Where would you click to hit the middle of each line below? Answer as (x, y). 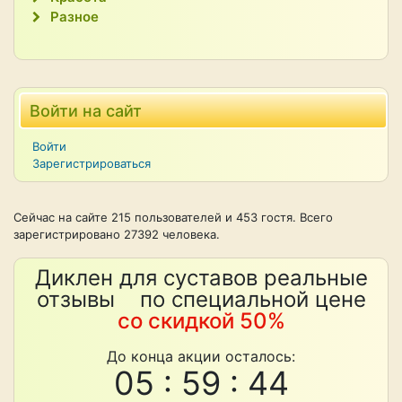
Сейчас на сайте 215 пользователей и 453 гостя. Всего (173, 217)
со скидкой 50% (201, 321)
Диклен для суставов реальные (201, 278)
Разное (74, 17)
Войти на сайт (86, 111)
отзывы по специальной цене (201, 299)
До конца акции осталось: (201, 356)
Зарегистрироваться (92, 163)
